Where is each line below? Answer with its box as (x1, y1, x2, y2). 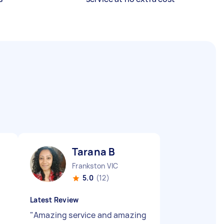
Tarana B (72, 145, 115, 158)
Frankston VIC (72, 161, 118, 170)
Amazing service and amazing (33, 209, 147, 220)
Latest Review (30, 195, 79, 204)
